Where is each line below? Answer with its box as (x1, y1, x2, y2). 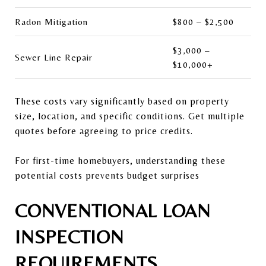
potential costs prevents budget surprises (15, 169, 199, 181)
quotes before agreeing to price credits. (15, 125, 193, 137)
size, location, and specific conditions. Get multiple (15, 110, 245, 122)
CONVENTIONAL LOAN (15, 199, 211, 221)
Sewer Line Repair (15, 52, 93, 62)
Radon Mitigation (15, 16, 88, 27)
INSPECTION (15, 225, 124, 248)
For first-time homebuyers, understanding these (15, 154, 226, 166)
